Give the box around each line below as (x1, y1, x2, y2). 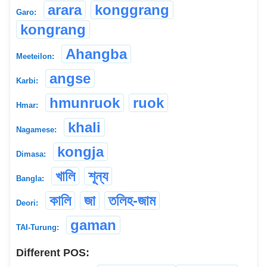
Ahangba (66, 45, 127, 62)
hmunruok (49, 94, 120, 111)
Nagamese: (16, 125, 57, 134)
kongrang (20, 21, 86, 38)
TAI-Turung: (16, 222, 59, 232)
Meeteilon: (16, 51, 54, 61)
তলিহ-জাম (108, 192, 156, 209)
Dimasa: (16, 149, 46, 159)
